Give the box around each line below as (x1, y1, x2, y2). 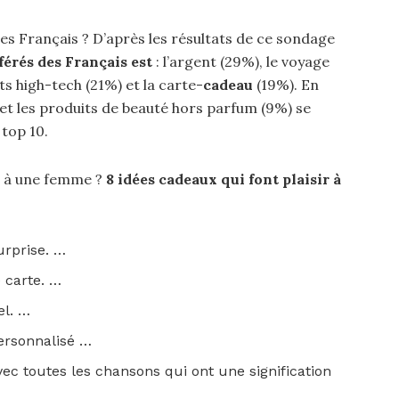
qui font (221, 170, 282, 188)
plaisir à (282, 170, 341, 188)
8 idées (106, 170, 159, 188)
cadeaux (159, 170, 221, 188)
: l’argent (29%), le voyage (152, 53, 330, 70)
